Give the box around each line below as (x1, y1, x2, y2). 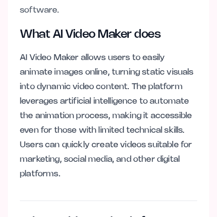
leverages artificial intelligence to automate (20, 97, 189, 105)
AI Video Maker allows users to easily (20, 54, 165, 62)
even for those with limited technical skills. (20, 126, 185, 134)
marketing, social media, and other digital (20, 155, 180, 163)
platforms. (20, 170, 61, 178)
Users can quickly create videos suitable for (20, 141, 192, 149)
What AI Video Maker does (20, 29, 161, 40)
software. (20, 6, 60, 14)
